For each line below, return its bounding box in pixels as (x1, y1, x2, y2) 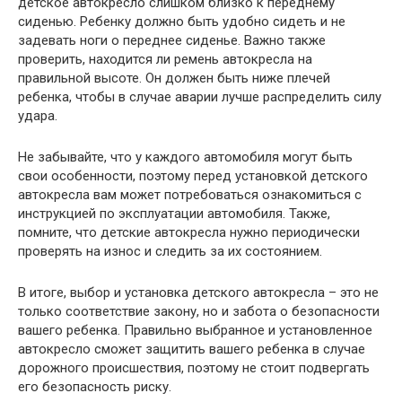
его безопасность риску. (18, 379, 171, 395)
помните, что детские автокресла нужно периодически (18, 224, 360, 240)
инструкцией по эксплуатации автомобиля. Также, (18, 205, 330, 222)
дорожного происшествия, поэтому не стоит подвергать (18, 360, 370, 376)
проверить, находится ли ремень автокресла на (18, 51, 312, 67)
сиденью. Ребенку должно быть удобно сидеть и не (18, 13, 345, 30)
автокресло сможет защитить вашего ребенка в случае (18, 341, 365, 357)
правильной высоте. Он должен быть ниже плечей (18, 70, 330, 86)
